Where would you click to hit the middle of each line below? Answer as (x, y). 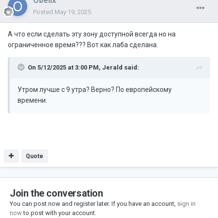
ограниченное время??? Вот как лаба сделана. (83, 45)
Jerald (112, 68)
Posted (44, 12)
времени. (32, 100)
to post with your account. (59, 213)
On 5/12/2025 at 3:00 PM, (65, 68)
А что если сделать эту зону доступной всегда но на (92, 34)
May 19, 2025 (73, 12)
